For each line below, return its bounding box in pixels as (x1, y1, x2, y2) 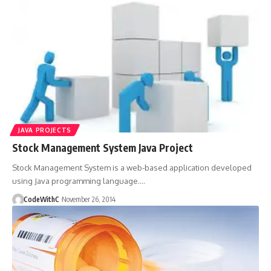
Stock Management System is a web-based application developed (12, 163, 252, 173)
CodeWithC (23, 195, 59, 204)
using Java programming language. (12, 176, 140, 186)
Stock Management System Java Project (12, 141, 193, 155)
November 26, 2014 (61, 195, 116, 204)
